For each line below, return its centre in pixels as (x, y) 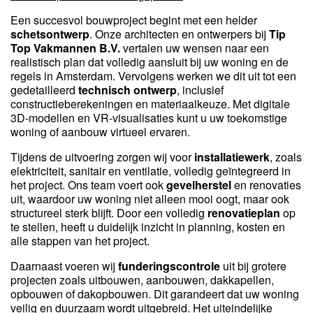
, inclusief (200, 90)
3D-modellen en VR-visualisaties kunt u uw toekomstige (149, 118)
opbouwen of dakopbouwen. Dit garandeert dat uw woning (155, 294)
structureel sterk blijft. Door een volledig (109, 213)
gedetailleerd (44, 90)
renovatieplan (244, 213)
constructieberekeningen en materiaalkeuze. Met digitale (150, 104)
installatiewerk (232, 157)
